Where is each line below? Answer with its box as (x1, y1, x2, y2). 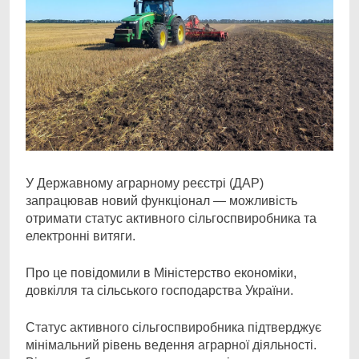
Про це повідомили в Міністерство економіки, (26, 266, 296, 280)
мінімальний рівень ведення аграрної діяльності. (26, 338, 317, 352)
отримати (26, 212, 85, 225)
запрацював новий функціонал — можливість (26, 194, 297, 208)
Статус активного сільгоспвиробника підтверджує (26, 321, 321, 334)
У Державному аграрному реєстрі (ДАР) (26, 176, 264, 190)
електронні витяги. (26, 229, 135, 243)
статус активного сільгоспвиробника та (85, 212, 317, 225)
